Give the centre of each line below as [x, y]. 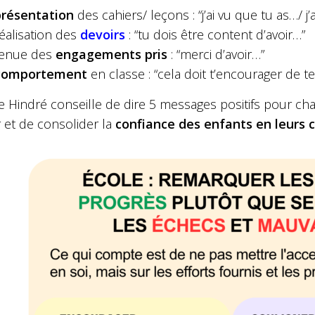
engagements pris [111, 54]
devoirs [103, 34]
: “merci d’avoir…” [216, 54]
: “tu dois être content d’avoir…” [215, 34]
